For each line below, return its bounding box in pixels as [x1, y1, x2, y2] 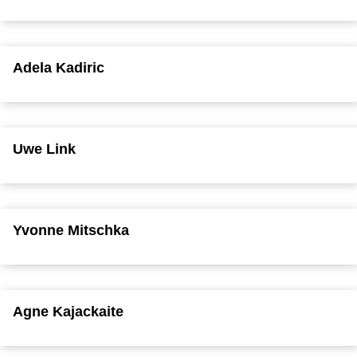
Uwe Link [13, 140, 76, 157]
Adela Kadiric [13, 59, 104, 76]
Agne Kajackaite [13, 303, 124, 320]
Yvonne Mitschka [13, 222, 129, 238]
